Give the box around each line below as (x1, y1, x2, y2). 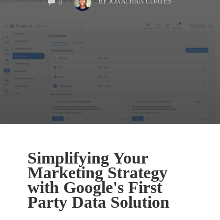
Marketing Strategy (27, 163, 167, 182)
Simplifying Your (27, 148, 148, 167)
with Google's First (27, 178, 162, 196)
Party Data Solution (27, 192, 169, 211)
